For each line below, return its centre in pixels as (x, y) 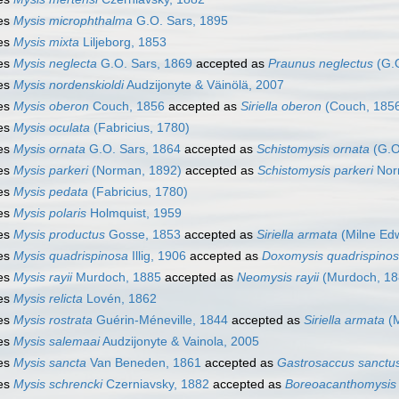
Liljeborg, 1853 (123, 42)
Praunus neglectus (321, 64)
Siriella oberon (281, 106)
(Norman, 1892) (135, 171)
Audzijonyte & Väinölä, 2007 (204, 85)
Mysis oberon (51, 106)
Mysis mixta (46, 42)
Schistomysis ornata (313, 149)
